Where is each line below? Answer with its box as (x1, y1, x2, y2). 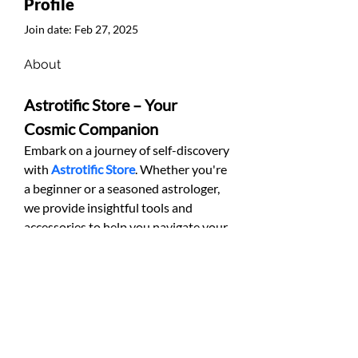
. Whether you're (135, 161, 229, 177)
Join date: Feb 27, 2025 (24, 22, 138, 36)
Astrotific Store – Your (24, 95, 181, 114)
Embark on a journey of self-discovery (24, 142, 232, 157)
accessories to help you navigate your (24, 219, 230, 234)
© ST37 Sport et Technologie (45, 323, 211, 340)
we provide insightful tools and (24, 200, 195, 215)
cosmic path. (24, 238, 92, 253)
